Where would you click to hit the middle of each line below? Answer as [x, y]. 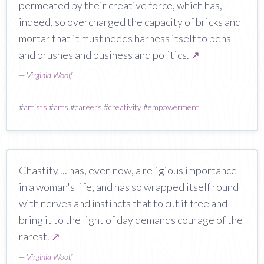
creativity [125, 107]
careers [88, 107]
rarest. [35, 236]
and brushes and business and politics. [105, 55]
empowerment [174, 107]
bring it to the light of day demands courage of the [131, 220]
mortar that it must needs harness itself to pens [125, 38]
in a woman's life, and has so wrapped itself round [129, 187]
